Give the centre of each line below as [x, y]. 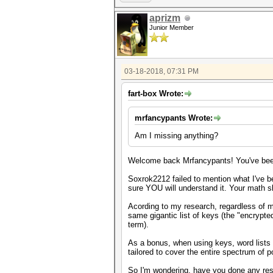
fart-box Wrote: [156, 94]
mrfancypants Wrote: [174, 118]
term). [138, 225]
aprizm [165, 18]
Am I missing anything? [176, 136]
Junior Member [172, 27]
